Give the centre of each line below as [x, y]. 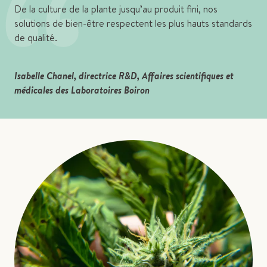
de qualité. [36, 38]
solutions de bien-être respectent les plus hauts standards [133, 24]
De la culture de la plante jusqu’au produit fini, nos [116, 9]
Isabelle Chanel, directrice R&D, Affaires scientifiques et [124, 76]
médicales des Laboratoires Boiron [82, 90]
